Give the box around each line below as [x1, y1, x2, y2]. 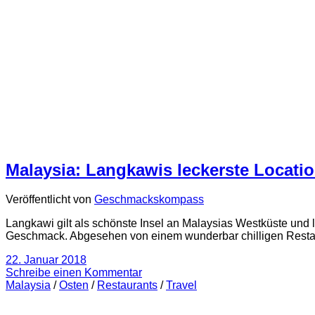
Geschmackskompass [94, 193, 204, 206]
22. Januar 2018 [6, 254, 86, 266]
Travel [166, 279, 197, 292]
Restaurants [97, 279, 157, 292]
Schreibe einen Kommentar [6, 266, 142, 279]
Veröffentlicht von [6, 193, 94, 206]
